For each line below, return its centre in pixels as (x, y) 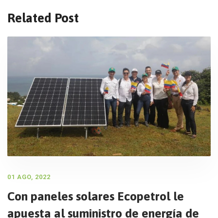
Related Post (43, 18)
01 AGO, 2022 (29, 177)
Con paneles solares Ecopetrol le (96, 196)
